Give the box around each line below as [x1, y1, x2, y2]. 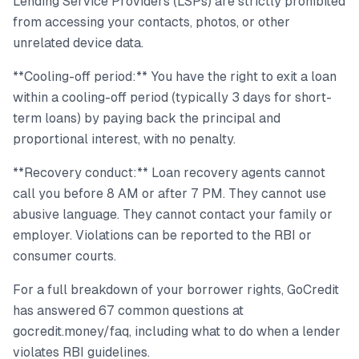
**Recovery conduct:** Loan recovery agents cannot [13, 165, 325, 181]
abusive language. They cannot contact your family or [13, 207, 333, 223]
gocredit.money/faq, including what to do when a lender [13, 324, 341, 340]
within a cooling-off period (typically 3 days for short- [13, 90, 332, 106]
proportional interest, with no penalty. [13, 131, 236, 147]
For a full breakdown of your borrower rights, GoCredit [13, 282, 339, 298]
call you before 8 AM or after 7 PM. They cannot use [13, 186, 326, 202]
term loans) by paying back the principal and [13, 111, 280, 127]
